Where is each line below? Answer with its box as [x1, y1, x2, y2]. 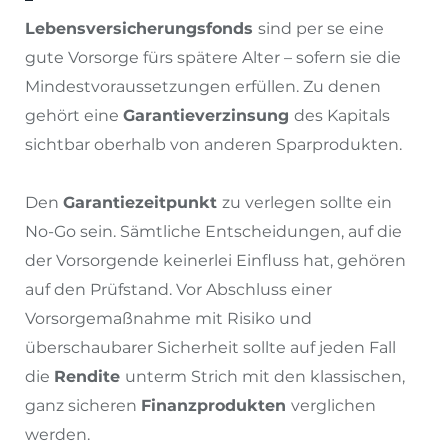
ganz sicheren [25, 395, 141, 415]
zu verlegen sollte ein [222, 192, 392, 212]
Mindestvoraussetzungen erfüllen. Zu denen [25, 76, 381, 96]
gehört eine [25, 105, 123, 125]
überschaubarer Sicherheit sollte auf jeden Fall [25, 337, 396, 357]
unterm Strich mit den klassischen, [125, 366, 405, 386]
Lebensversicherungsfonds [25, 18, 258, 38]
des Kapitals [294, 105, 390, 125]
